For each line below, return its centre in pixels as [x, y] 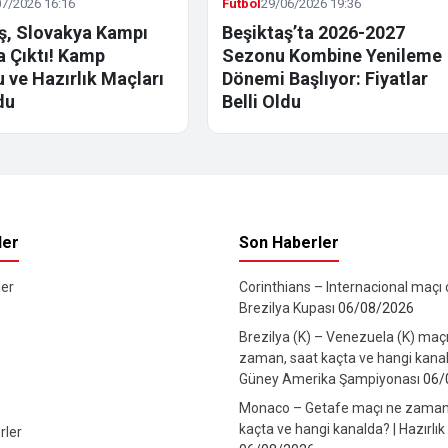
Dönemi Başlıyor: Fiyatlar [325, 79]
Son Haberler [289, 243]
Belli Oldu [262, 102]
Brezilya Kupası [288, 308]
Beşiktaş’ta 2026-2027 [314, 33]
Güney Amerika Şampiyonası [331, 379]
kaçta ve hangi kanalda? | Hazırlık [342, 429]
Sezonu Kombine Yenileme [332, 56]
